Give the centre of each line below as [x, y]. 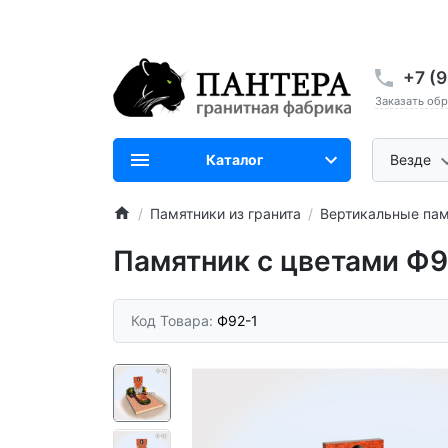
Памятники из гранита [225, 213]
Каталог [235, 160]
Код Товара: [174, 321]
